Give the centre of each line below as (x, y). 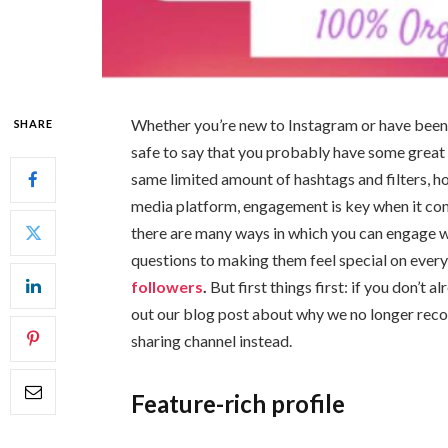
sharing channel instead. (212, 340)
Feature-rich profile (238, 404)
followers (167, 286)
